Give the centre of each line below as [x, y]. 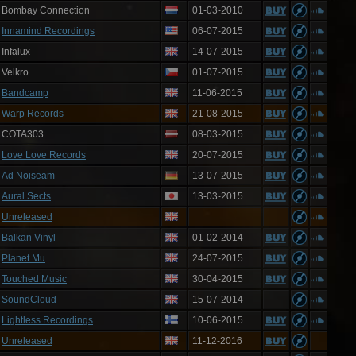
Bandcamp [25, 93]
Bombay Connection [46, 10]
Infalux [16, 52]
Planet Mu [23, 258]
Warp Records [33, 114]
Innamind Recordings [48, 31]
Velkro [15, 72]
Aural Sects [26, 196]
